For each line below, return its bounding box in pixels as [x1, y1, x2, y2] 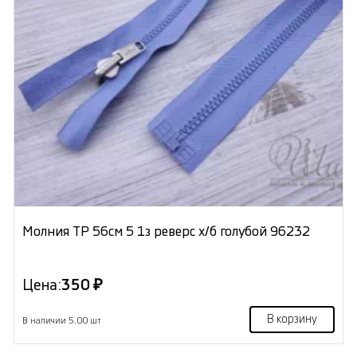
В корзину [267, 313, 318, 325]
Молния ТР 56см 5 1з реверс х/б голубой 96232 [22, 224, 310, 238]
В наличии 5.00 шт [22, 316, 101, 325]
